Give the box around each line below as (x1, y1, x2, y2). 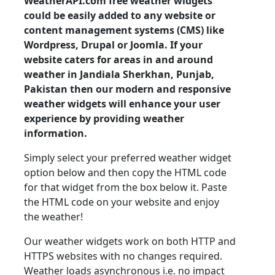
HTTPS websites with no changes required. (24, 249, 222, 263)
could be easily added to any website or (24, 9, 215, 22)
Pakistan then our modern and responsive (24, 82, 231, 96)
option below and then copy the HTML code (24, 166, 227, 179)
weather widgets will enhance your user (24, 97, 220, 110)
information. (24, 126, 87, 140)
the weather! (24, 210, 83, 223)
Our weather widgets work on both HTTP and (24, 234, 236, 248)
